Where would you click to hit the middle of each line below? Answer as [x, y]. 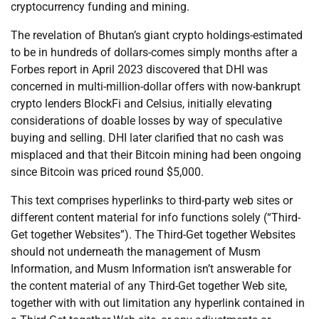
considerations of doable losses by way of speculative [146, 121]
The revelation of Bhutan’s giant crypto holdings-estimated [157, 36]
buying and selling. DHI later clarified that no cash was [147, 138]
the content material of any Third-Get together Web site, [149, 286]
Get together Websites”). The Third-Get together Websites [153, 235]
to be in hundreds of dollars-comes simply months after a [154, 53]
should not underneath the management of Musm [136, 252]
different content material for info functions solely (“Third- [156, 218]
